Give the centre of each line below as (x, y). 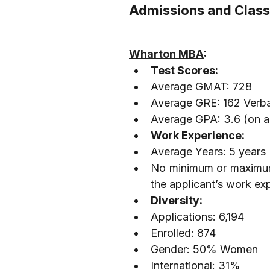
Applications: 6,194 (197, 217)
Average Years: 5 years (208, 152)
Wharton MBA (166, 54)
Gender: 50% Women (204, 250)
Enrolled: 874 (183, 233)
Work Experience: (198, 136)
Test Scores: (184, 71)
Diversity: (177, 201)
